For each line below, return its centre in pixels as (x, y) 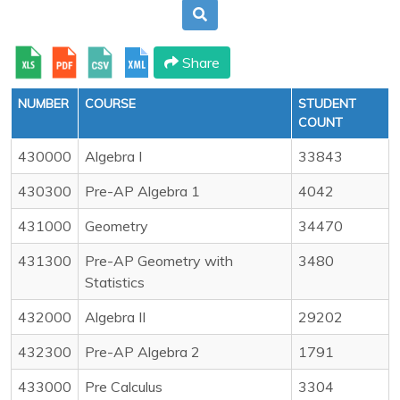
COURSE (110, 103)
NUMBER (43, 103)
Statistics (115, 282)
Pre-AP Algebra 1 (142, 191)
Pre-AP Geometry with (159, 260)
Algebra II (115, 317)
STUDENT (327, 103)
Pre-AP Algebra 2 (142, 351)
